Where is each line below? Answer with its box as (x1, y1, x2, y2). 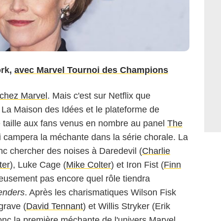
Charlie (142, 146, 170, 156)
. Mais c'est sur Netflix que (47, 90, 150, 101)
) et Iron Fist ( (111, 159, 164, 170)
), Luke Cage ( (10, 159, 66, 170)
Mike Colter (66, 159, 111, 170)
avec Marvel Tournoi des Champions (14, 65, 168, 75)
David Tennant (26, 201, 83, 211)
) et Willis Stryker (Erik (83, 201, 170, 211)
